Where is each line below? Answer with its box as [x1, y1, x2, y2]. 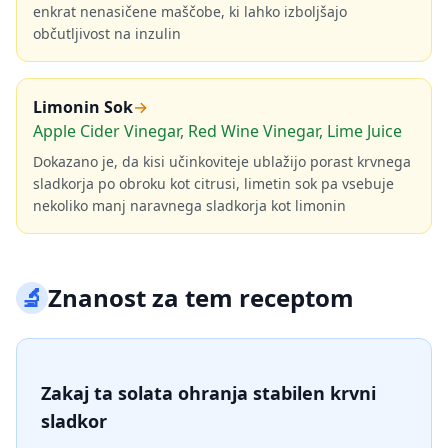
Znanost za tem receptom [48, 281, 354, 314]
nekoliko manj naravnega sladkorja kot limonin [33, 196, 346, 215]
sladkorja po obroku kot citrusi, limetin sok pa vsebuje [33, 174, 394, 193]
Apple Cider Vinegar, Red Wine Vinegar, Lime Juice [33, 120, 402, 142]
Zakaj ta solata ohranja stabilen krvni [41, 381, 376, 405]
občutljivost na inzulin [33, 24, 181, 43]
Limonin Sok [33, 96, 133, 118]
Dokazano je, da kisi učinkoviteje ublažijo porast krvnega [33, 152, 411, 171]
